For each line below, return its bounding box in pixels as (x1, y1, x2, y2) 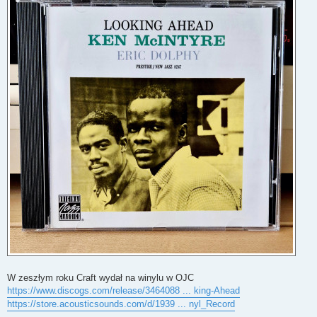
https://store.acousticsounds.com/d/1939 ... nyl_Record (7, 299, 235, 310)
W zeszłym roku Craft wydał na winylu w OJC (7, 272, 194, 284)
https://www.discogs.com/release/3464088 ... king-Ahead (7, 285, 240, 296)
